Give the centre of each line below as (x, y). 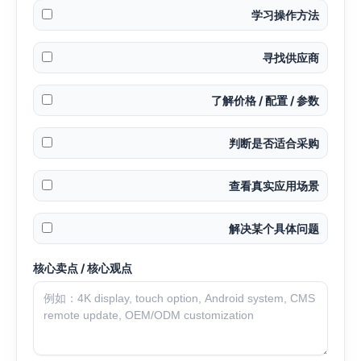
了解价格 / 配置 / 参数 (265, 101)
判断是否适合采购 (274, 143)
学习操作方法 (285, 15)
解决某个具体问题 (274, 229)
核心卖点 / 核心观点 (83, 268)
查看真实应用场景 (274, 186)
